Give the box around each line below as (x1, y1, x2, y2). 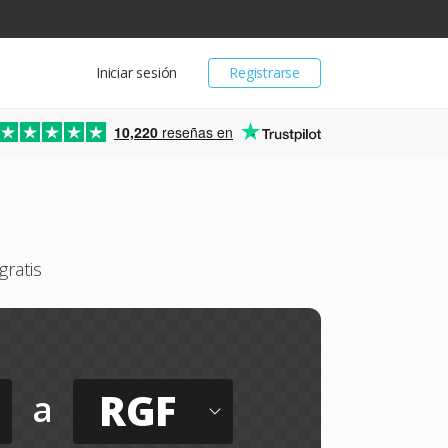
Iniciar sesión (95, 63, 178, 82)
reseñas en (158, 122, 233, 142)
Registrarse (229, 63, 300, 82)
